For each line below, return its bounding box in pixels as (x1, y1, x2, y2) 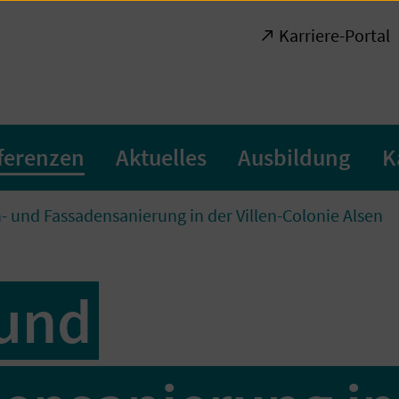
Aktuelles (116, 142, 207, 172)
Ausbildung (238, 142, 351, 172)
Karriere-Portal (279, 24, 390, 46)
